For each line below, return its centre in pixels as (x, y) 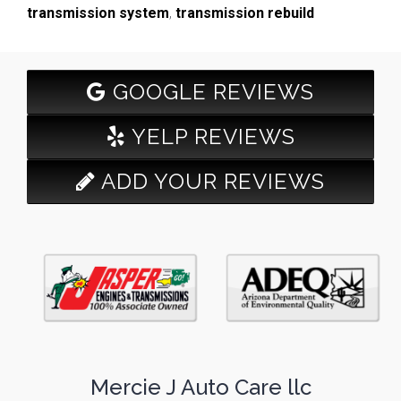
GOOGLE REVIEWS (210, 91)
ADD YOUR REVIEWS (210, 181)
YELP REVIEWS (210, 136)
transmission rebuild (245, 13)
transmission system (98, 13)
